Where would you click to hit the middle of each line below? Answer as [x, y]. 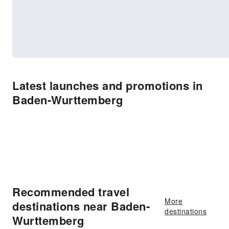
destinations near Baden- [81, 206]
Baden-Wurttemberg [68, 100]
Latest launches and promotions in [108, 85]
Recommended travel [71, 192]
